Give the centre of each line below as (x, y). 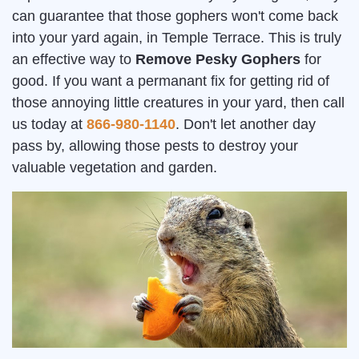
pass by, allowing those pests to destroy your (155, 146)
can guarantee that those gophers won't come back (175, 16)
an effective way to (74, 60)
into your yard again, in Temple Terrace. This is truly (177, 38)
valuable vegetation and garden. (115, 168)
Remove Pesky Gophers (218, 60)
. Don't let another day (246, 125)
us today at (49, 125)
